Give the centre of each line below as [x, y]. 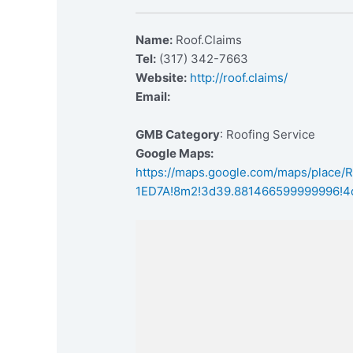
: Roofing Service [268, 135]
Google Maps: [175, 154]
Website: [162, 78]
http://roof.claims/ [239, 78]
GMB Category [178, 135]
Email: [153, 97]
